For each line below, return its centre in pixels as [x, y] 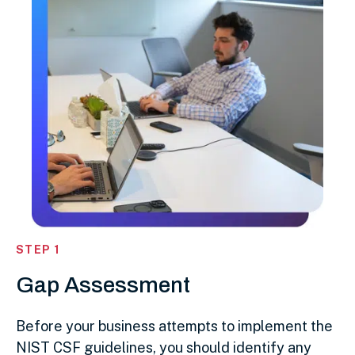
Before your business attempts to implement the [174, 326]
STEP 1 [38, 249]
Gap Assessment [103, 284]
